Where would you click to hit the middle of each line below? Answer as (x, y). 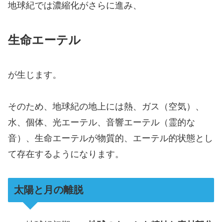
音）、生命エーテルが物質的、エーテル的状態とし (111, 138)
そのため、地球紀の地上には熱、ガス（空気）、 (106, 106)
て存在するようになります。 (66, 154)
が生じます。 (35, 75)
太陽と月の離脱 (49, 190)
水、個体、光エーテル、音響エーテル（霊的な (102, 122)
